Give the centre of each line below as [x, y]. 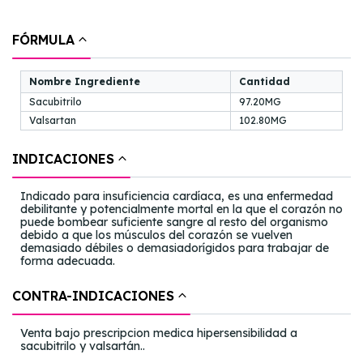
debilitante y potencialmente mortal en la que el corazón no [181, 209]
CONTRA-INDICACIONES [93, 296]
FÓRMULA [43, 40]
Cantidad [265, 81]
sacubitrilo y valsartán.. [83, 346]
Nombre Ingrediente [85, 81]
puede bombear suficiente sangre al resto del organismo [174, 222]
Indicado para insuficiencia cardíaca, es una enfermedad [177, 196]
